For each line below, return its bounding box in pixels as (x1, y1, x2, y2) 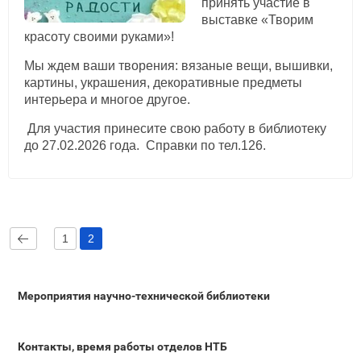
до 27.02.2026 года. (24, 138, 146, 152)
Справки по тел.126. (146, 138, 266, 152)
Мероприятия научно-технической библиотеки (18, 288, 270, 302)
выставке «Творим (201, 12, 313, 27)
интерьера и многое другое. (24, 92, 190, 106)
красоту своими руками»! (24, 29, 174, 44)
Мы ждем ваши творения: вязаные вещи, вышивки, (24, 58, 333, 73)
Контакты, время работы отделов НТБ (18, 339, 227, 353)
